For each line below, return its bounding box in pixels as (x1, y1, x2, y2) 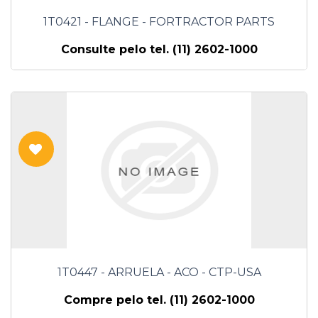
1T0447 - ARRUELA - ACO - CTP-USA (57, 265, 261, 280)
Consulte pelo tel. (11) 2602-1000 (60, 43, 258, 57)
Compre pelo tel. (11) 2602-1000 (63, 293, 255, 307)
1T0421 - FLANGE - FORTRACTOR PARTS (43, 15, 275, 29)
